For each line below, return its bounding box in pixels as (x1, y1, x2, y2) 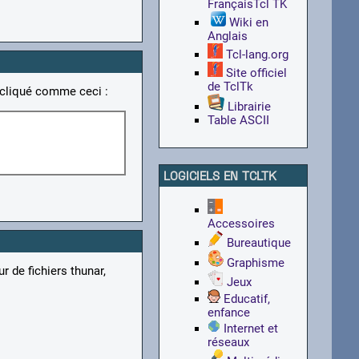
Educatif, (224, 292, 271, 306)
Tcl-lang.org (223, 47, 289, 62)
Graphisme (224, 256, 285, 270)
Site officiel (223, 66, 288, 80)
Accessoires (208, 216, 276, 231)
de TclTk (208, 79, 254, 94)
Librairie (224, 99, 272, 114)
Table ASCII (208, 113, 270, 127)
